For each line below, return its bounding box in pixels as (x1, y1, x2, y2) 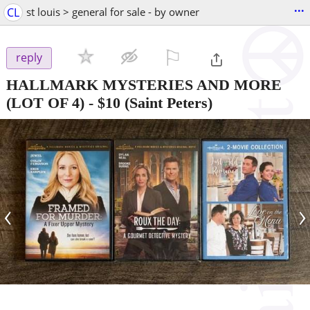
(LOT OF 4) (6, 93, 84, 111)
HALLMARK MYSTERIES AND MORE (6, 75, 282, 93)
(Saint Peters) (120, 93, 212, 111)
